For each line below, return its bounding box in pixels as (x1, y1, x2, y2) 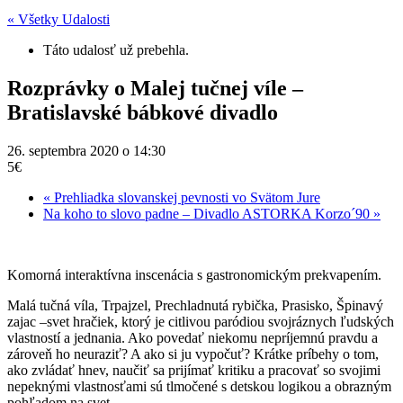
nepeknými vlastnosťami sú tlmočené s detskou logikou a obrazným (7, 378, 391, 394)
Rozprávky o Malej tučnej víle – (7, 76, 303, 100)
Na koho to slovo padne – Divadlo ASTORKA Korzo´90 (43, 205, 373, 221)
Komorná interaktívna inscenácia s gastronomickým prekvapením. (7, 266, 381, 282)
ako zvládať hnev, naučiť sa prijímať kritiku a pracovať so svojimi (7, 362, 381, 378)
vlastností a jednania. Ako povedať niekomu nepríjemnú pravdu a (7, 329, 378, 345)
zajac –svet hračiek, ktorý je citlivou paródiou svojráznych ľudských (7, 313, 394, 329)
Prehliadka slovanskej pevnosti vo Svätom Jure (50, 189, 320, 205)
